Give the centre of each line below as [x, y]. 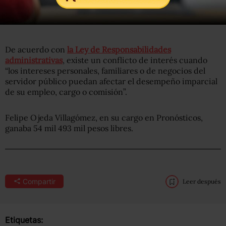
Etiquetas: [24, 220]
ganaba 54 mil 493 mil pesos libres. [69, 128]
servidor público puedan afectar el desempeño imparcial [111, 81]
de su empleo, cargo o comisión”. [66, 92]
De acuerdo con [36, 49]
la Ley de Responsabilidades [119, 49]
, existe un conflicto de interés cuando [135, 60]
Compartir [39, 181]
